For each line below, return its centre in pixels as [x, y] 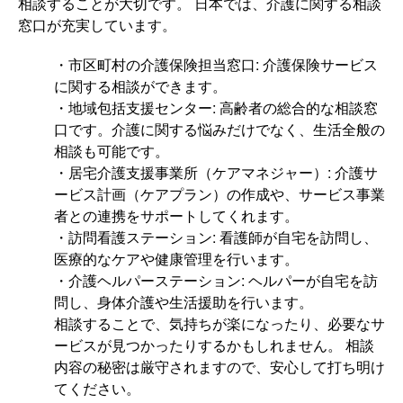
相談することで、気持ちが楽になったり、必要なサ [219, 324]
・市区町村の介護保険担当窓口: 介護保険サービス [216, 65]
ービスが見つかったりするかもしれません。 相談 [214, 345]
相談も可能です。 [112, 151]
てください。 [97, 389]
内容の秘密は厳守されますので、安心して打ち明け [219, 367]
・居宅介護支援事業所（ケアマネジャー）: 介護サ [216, 173]
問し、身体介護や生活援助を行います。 [184, 302]
